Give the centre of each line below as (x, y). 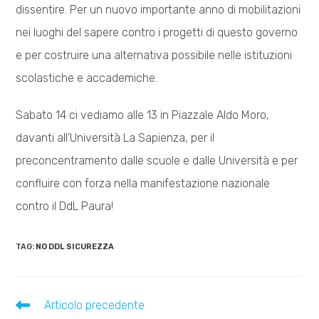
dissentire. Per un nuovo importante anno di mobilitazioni (158, 9)
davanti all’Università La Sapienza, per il (115, 137)
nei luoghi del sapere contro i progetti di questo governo (157, 32)
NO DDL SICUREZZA (75, 246)
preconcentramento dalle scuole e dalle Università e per (157, 160)
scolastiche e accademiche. (88, 78)
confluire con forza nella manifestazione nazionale (143, 183)
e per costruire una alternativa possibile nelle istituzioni (154, 55)
